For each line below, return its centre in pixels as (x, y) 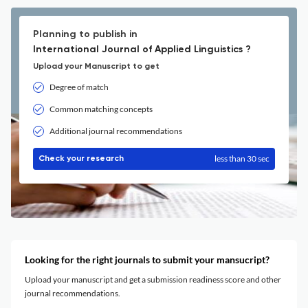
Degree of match (79, 87)
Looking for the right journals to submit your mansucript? (147, 260)
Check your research (81, 159)
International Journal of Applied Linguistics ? (142, 49)
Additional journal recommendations (116, 131)
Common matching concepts (101, 109)
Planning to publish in (85, 34)
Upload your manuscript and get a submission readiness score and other (153, 279)
